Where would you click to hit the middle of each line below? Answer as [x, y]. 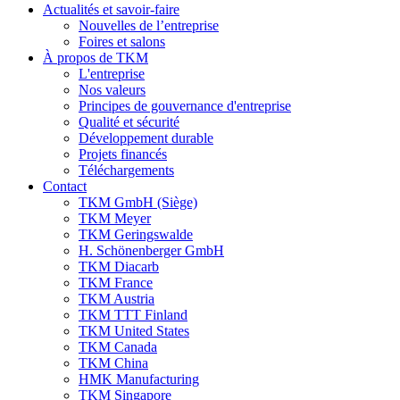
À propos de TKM [96, 58]
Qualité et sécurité [129, 122]
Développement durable [146, 138]
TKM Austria [117, 299]
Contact [65, 186]
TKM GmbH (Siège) [138, 202]
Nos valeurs [112, 90]
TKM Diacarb [119, 267]
